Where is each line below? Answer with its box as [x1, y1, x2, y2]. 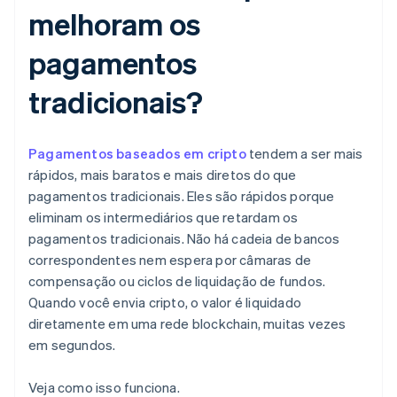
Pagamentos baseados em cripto [28, 144, 246, 163]
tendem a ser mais [245, 144, 363, 163]
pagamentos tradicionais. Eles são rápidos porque [28, 187, 335, 206]
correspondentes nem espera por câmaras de [28, 251, 312, 269]
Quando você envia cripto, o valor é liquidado [28, 293, 301, 312]
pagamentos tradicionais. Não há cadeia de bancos [28, 230, 340, 248]
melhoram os [28, 4, 200, 43]
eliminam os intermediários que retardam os [28, 208, 299, 227]
